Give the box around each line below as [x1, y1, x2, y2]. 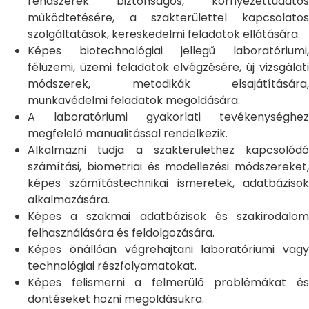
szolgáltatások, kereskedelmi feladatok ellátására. [28, 26, 300, 42]
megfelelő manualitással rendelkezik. [28, 126, 228, 141]
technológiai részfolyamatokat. [28, 258, 197, 274]
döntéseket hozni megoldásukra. [28, 291, 204, 307]
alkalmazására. [28, 192, 110, 208]
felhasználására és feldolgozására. [28, 225, 215, 241]
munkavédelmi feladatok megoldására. [28, 92, 240, 108]
